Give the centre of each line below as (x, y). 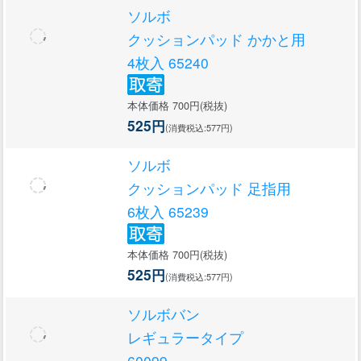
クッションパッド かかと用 (216, 39)
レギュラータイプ (185, 338)
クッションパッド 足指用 (209, 189)
